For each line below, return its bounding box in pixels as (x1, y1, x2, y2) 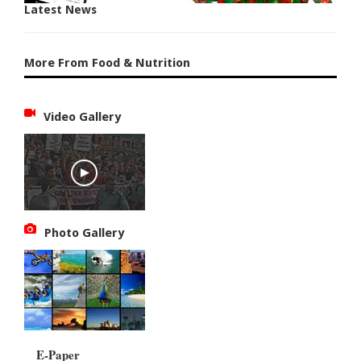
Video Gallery (44, 110, 122, 125)
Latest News (24, 3, 98, 17)
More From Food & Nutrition (24, 56, 191, 71)
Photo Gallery (44, 226, 125, 241)
